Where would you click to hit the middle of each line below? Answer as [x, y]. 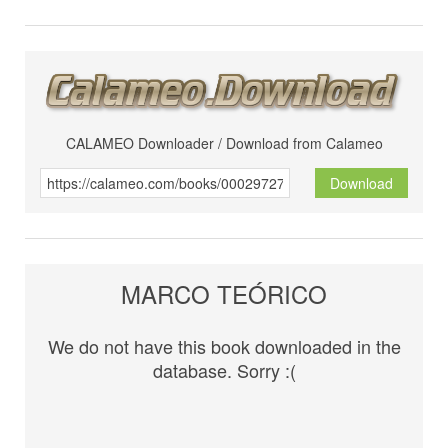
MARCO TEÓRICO [224, 294]
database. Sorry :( [224, 370]
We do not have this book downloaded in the [224, 346]
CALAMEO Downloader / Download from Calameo [224, 143]
